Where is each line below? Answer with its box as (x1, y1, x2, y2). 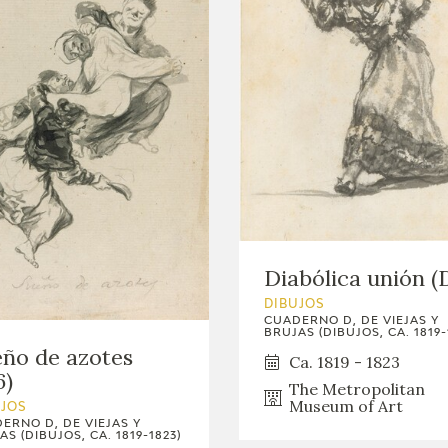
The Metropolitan (289, 378, 425, 399)
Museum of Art (289, 395, 403, 416)
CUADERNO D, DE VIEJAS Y (264, 314, 439, 326)
